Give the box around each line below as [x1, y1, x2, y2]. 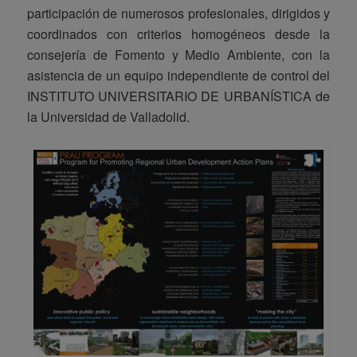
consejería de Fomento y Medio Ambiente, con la [26, 45, 331, 64]
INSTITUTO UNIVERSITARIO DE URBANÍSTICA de [26, 86, 331, 105]
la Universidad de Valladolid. [26, 107, 190, 126]
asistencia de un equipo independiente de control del [26, 65, 331, 84]
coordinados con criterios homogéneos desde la [26, 24, 331, 43]
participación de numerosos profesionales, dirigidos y [26, 3, 331, 22]
